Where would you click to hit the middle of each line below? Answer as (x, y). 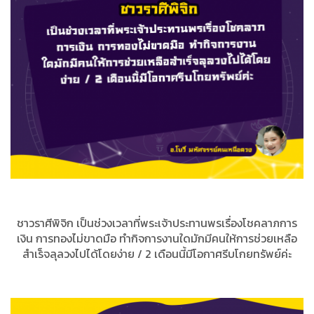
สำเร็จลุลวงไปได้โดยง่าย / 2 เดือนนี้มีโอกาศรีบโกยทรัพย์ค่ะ (157, 254)
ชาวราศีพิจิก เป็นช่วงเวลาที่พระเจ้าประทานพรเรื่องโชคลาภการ (157, 223)
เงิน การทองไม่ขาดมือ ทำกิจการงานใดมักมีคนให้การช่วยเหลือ (157, 239)
